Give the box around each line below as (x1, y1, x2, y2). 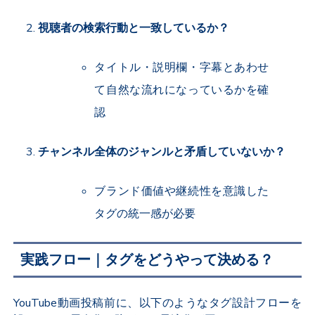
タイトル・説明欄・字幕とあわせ (94, 59, 269, 75)
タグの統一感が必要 (94, 205, 196, 221)
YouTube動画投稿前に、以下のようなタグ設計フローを (13, 295, 302, 311)
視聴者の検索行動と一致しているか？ (38, 20, 230, 36)
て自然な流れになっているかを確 (94, 82, 269, 98)
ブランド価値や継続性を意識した (94, 183, 269, 199)
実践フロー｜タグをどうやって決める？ (20, 250, 274, 269)
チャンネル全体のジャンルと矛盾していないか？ (38, 143, 286, 160)
